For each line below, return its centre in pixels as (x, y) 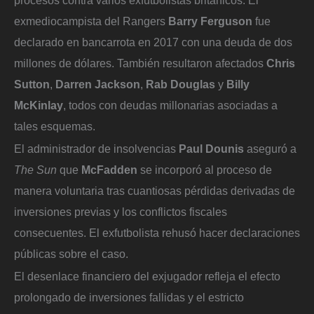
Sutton (32, 84)
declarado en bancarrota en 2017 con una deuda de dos (153, 42)
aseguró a (270, 148)
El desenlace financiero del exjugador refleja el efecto (147, 276)
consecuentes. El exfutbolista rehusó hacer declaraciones (157, 232)
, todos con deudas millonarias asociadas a (170, 105)
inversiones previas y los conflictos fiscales (121, 211)
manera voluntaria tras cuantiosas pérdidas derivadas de (155, 190)
